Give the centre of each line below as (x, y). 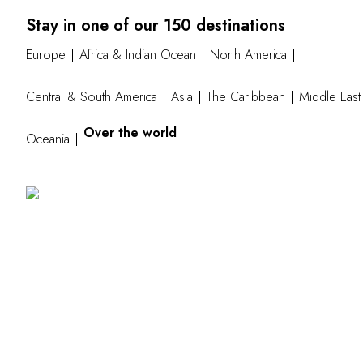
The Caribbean (246, 97)
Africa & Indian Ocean (138, 55)
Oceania (48, 139)
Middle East (330, 97)
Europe (46, 55)
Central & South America (92, 97)
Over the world (130, 133)
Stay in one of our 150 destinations (156, 26)
